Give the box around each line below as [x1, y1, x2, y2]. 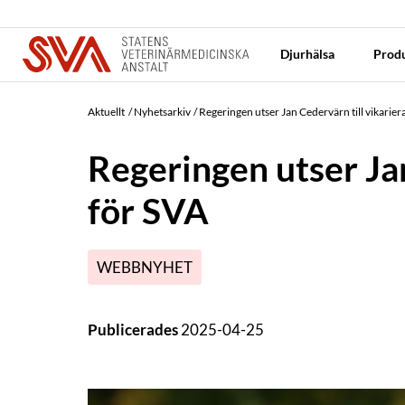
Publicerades [88, 319, 181, 339]
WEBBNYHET [97, 257, 193, 277]
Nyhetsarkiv [133, 105, 191, 118]
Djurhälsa [279, 46, 337, 61]
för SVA [88, 189, 209, 232]
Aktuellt [88, 105, 125, 118]
